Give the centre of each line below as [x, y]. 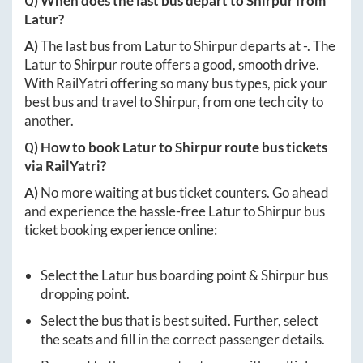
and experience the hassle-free [116, 211]
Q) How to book [73, 147]
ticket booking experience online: [121, 230]
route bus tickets [275, 147]
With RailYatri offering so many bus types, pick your [176, 83]
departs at [270, 46]
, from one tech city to [260, 102]
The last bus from [92, 46]
